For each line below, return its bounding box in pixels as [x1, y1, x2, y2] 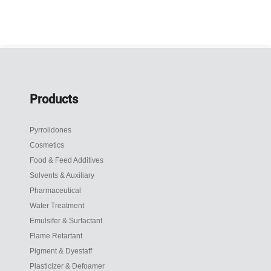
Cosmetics [30, 141, 65, 150]
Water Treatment [30, 201, 85, 211]
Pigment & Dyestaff [30, 247, 93, 256]
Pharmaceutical [30, 186, 82, 195]
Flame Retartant [30, 232, 83, 241]
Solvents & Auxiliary [30, 171, 95, 180]
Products [30, 92, 79, 107]
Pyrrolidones [30, 126, 72, 135]
